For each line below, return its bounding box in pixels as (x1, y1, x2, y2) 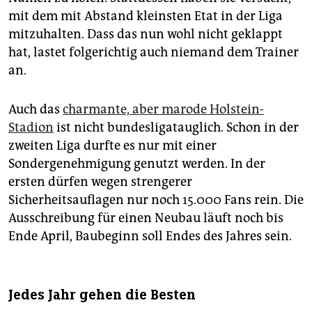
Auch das (8, 102, 63, 118)
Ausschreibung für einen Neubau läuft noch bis (8, 210, 283, 226)
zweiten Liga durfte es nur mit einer (8, 138, 217, 154)
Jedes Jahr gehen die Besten (8, 286, 196, 304)
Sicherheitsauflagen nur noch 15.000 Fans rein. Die (8, 192, 304, 208)
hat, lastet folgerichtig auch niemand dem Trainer (8, 45, 299, 61)
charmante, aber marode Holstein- (63, 102, 264, 118)
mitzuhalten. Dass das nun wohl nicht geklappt (8, 26, 283, 42)
